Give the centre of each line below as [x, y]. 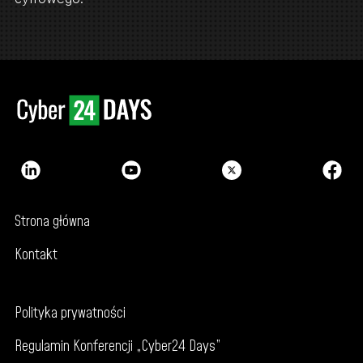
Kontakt [36, 254]
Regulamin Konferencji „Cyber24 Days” [117, 347]
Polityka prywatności [70, 314]
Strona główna [52, 222]
